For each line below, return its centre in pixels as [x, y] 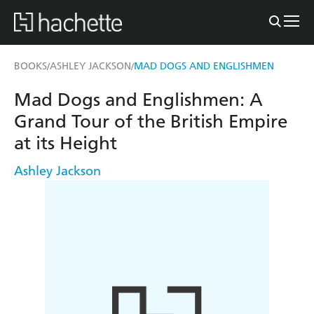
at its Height [66, 143]
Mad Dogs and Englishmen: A [138, 100]
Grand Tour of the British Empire [151, 121]
